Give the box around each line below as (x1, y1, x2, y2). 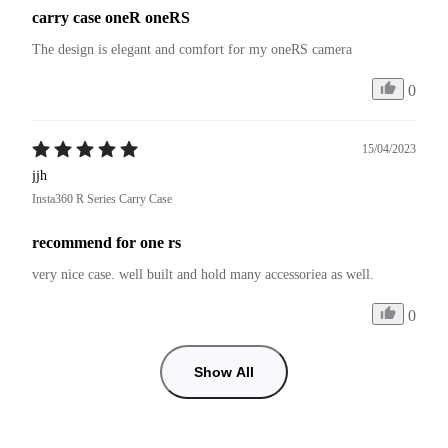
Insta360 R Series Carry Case (32, 191, 172, 206)
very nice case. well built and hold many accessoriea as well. (32, 266, 374, 282)
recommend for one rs (32, 233, 181, 251)
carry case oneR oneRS (32, 8, 190, 26)
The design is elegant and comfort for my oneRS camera (32, 41, 352, 57)
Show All (194, 363, 254, 380)
